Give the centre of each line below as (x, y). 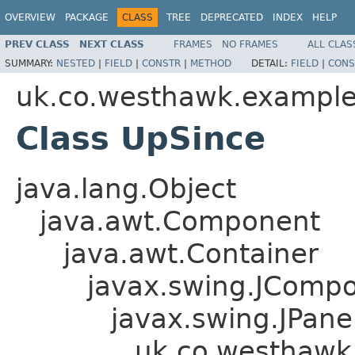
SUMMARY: (31, 63)
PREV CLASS (37, 44)
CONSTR (161, 63)
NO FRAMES (250, 44)
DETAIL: (271, 63)
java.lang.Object (126, 188)
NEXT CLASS (112, 44)
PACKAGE (87, 17)
